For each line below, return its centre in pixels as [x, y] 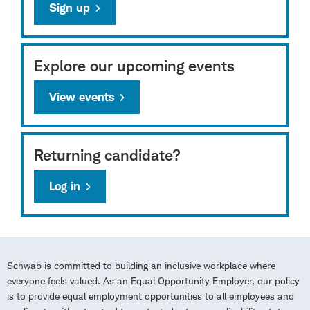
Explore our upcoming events [134, 65]
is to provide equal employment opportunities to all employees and [151, 295]
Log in [65, 186]
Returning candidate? [107, 154]
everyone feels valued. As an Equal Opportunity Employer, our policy [153, 280]
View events [82, 97]
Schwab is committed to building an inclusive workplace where [141, 265]
